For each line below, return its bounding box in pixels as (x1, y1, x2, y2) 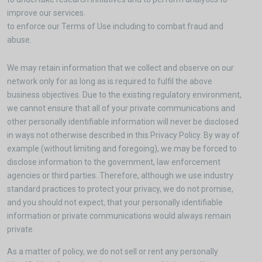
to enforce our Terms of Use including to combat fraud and (7, 22, 223, 31)
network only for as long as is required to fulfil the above (7, 77, 212, 86)
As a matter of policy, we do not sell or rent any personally (7, 247, 218, 256)
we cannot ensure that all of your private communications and (7, 104, 235, 113)
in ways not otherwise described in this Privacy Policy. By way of (7, 130, 240, 140)
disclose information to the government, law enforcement (7, 157, 220, 167)
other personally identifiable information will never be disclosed (7, 117, 239, 126)
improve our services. (7, 8, 85, 18)
